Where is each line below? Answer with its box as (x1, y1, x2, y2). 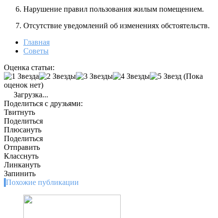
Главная (23, 38, 50, 47)
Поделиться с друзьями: (4, 99, 83, 108)
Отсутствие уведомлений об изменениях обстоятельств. (23, 21, 210, 30)
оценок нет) (4, 81, 43, 90)
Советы (23, 47, 49, 55)
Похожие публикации (6, 178, 79, 187)
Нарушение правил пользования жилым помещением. (23, 5, 204, 14)
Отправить (4, 143, 40, 152)
